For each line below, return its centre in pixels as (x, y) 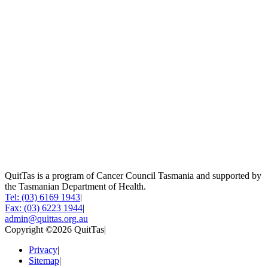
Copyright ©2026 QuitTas (54, 229)
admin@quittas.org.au (46, 218)
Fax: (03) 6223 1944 (44, 208)
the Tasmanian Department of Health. (75, 186)
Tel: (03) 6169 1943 (42, 197)
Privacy (43, 249)
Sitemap (44, 260)
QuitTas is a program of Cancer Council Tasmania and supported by (133, 175)
